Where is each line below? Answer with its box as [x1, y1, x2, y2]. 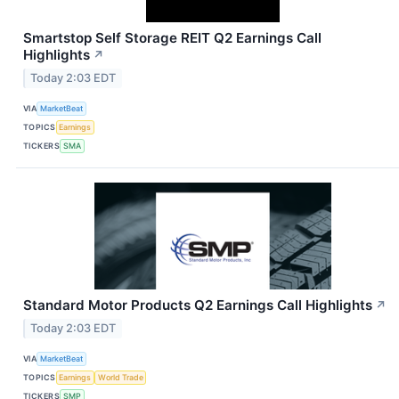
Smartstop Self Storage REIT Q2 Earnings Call [23, 29, 322, 47]
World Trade [97, 372, 143, 383]
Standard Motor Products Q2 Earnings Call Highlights [23, 296, 372, 313]
